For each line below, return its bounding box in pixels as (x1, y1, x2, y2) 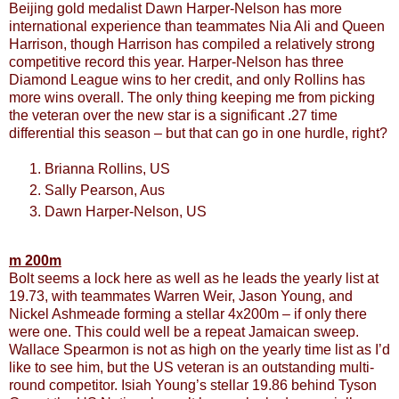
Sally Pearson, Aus (45, 182, 165, 198)
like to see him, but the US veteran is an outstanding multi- (9, 360, 374, 376)
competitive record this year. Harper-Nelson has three (9, 53, 344, 69)
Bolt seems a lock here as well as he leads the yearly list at (9, 271, 379, 287)
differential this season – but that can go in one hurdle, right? (9, 125, 387, 141)
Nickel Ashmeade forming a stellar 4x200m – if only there (9, 306, 367, 322)
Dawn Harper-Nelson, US (45, 203, 207, 219)
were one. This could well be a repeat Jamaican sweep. (9, 324, 359, 340)
